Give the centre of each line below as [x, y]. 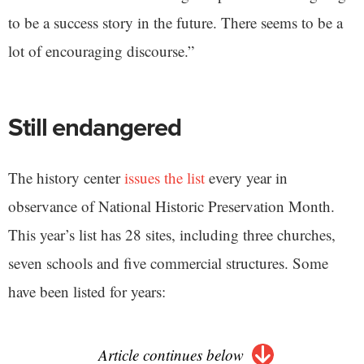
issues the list [165, 178]
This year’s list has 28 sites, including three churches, [172, 235]
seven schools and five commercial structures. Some [168, 263]
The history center [66, 178]
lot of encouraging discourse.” [101, 51]
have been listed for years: [87, 292]
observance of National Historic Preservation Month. [171, 206]
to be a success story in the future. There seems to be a [175, 23]
